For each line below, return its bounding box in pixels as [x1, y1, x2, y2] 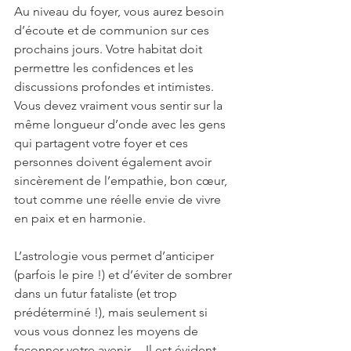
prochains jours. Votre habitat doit [14, 41, 205, 56]
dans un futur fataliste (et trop [14, 285, 180, 301]
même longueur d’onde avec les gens [14, 116, 229, 132]
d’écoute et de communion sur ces [14, 22, 212, 38]
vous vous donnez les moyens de [14, 323, 201, 338]
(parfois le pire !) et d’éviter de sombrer [14, 266, 235, 282]
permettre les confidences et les [14, 60, 197, 75]
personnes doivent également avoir [14, 154, 215, 169]
